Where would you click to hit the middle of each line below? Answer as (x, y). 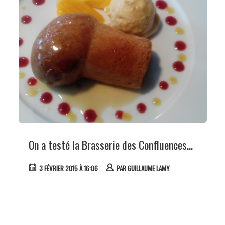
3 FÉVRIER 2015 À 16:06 (68, 168)
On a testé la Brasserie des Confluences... (110, 144)
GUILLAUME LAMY (148, 168)
